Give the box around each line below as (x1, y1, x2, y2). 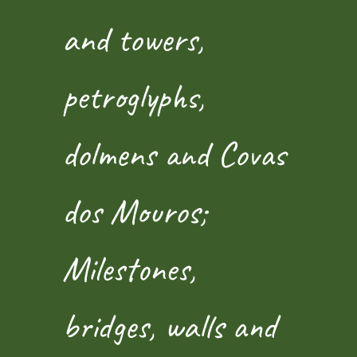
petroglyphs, (62, 73, 205, 120)
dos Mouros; (62, 188, 206, 234)
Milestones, (62, 245, 196, 292)
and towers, (62, 16, 204, 62)
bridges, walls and (62, 303, 277, 349)
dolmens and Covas (62, 131, 285, 177)
